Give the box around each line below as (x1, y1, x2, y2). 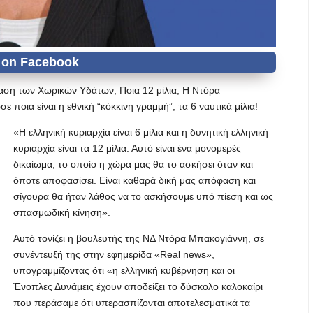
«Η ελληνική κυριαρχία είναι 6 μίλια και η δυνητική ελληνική (13, 126, 268, 138)
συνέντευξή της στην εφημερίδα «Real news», (13, 249, 214, 260)
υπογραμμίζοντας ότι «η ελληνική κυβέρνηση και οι (13, 265, 235, 276)
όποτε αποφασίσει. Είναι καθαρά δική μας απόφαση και (13, 175, 256, 186)
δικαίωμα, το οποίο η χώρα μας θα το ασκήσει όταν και (13, 159, 253, 170)
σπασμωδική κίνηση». (13, 207, 110, 218)
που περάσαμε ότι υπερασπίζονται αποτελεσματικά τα (13, 297, 250, 308)
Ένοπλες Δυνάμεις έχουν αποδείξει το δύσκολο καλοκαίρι (13, 281, 263, 292)
